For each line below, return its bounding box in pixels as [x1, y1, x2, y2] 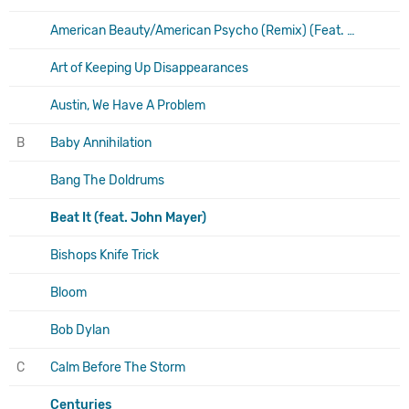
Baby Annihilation [50, 134, 152, 151]
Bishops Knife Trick [50, 246, 159, 263]
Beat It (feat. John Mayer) [50, 209, 206, 225]
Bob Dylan [50, 321, 110, 338]
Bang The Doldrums [50, 172, 164, 188]
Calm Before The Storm [50, 359, 185, 375]
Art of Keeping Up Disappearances [50, 59, 248, 76]
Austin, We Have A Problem [50, 97, 205, 113]
